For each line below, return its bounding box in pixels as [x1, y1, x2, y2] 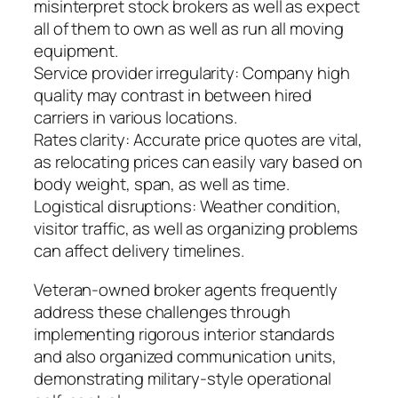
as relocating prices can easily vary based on [34, 150, 362, 174]
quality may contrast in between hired [34, 84, 313, 107]
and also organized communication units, [34, 344, 338, 368]
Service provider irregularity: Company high [34, 61, 350, 85]
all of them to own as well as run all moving [34, 17, 344, 41]
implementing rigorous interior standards [34, 322, 335, 346]
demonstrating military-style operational [34, 366, 331, 390]
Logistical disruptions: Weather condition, [34, 195, 341, 219]
